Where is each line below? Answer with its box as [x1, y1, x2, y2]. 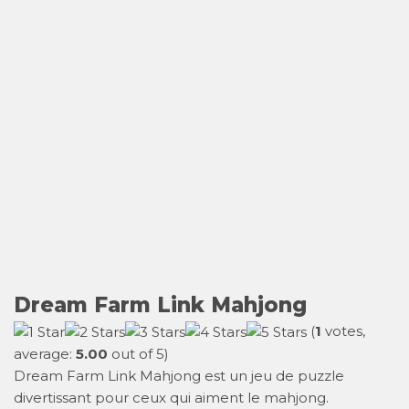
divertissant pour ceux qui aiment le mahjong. [14, 388, 329, 406]
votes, [321, 321, 365, 340]
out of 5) [108, 344, 169, 362]
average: [14, 344, 76, 362]
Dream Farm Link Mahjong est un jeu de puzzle [14, 366, 344, 384]
